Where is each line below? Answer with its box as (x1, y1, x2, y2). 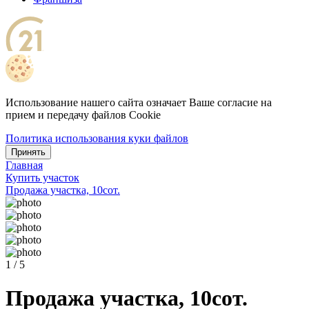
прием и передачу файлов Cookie (6, 109, 161, 121)
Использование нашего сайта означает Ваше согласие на (6, 97, 272, 108)
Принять (11, 147, 46, 157)
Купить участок (6, 172, 79, 183)
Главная (6, 159, 43, 171)
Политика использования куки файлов (6, 132, 188, 144)
